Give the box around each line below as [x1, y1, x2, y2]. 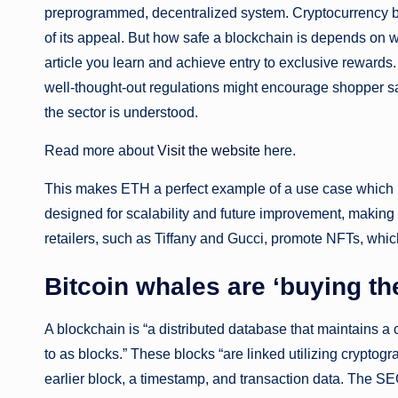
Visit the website [157, 143, 260, 158]
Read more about [44, 143, 157, 158]
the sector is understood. [44, 105, 198, 120]
